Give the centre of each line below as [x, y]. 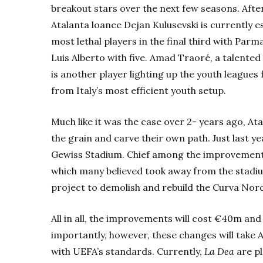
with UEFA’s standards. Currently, [128, 251]
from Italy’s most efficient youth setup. [140, 90]
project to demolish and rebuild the [132, 187]
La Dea [220, 251]
